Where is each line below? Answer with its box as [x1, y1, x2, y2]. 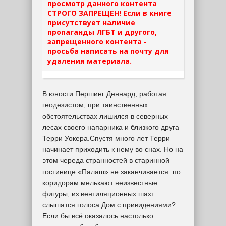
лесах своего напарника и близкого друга [42, 123, 179, 131]
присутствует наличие [47, 18, 135, 27]
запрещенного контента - [47, 37, 147, 46]
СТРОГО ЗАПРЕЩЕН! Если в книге [47, 8, 172, 18]
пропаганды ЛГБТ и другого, [47, 27, 157, 37]
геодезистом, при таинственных [42, 101, 148, 109]
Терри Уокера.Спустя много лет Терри [42, 134, 170, 142]
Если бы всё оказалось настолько [42, 212, 153, 220]
